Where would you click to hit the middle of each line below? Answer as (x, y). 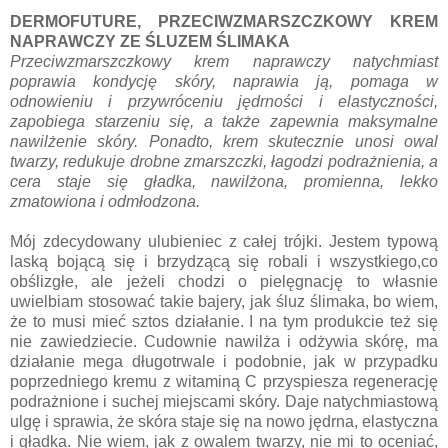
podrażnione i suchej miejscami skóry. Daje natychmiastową (224, 401)
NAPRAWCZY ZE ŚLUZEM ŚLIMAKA (150, 41)
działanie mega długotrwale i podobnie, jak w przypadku (224, 361)
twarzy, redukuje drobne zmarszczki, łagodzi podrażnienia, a (224, 161)
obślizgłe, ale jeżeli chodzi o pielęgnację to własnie (224, 281)
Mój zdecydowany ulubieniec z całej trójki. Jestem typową (224, 241)
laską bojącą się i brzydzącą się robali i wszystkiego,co (224, 261)
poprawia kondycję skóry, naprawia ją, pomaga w (224, 81)
